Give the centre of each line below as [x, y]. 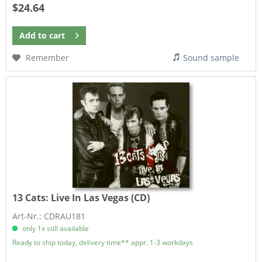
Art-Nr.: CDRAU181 [49, 216]
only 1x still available [55, 229]
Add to [33, 35]
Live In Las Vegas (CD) [101, 198]
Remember [48, 57]
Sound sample [211, 57]
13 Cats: [32, 198]
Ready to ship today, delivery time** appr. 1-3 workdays [103, 243]
